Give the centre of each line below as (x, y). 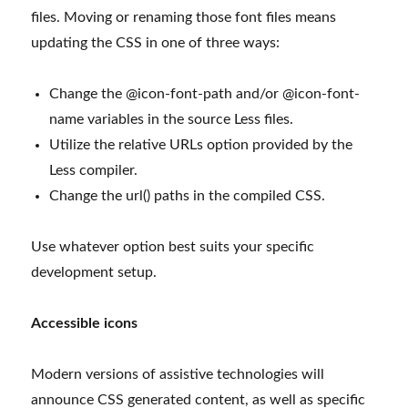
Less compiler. (94, 170)
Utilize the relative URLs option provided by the (201, 144)
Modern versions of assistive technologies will (178, 374)
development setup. (94, 272)
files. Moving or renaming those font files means (184, 17)
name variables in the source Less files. (172, 119)
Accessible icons (85, 323)
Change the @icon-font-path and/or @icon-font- (205, 93)
